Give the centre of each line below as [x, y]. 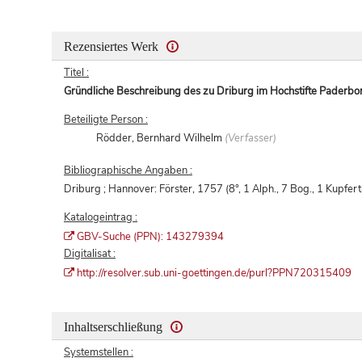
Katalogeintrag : [101, 218]
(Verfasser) [251, 139]
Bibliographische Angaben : [128, 171]
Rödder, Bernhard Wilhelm [161, 139]
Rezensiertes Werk [113, 46]
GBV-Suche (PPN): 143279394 [152, 237]
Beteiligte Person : [106, 120]
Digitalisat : [90, 254]
